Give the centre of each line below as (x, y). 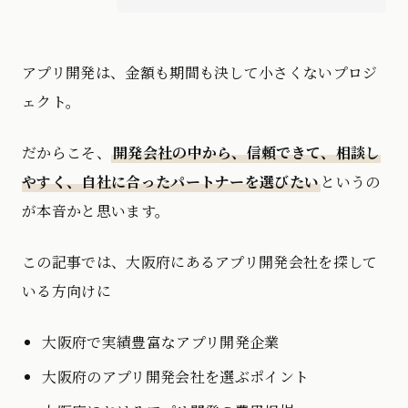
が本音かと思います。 (96, 211)
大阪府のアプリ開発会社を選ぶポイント (176, 377)
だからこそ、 (66, 153)
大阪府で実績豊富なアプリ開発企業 (161, 342)
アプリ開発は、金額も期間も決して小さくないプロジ (200, 73)
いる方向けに (66, 291)
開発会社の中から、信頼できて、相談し (246, 153)
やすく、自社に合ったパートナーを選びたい (171, 182)
